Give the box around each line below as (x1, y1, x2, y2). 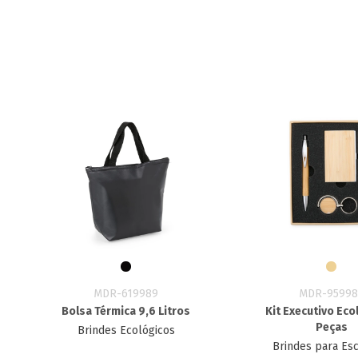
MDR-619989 (93, 287, 159, 300)
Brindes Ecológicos (77, 324, 175, 337)
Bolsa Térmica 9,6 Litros (62, 304, 191, 318)
